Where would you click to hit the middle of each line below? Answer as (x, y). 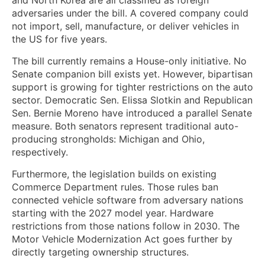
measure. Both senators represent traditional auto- (125, 126)
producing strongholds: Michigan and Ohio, (108, 139)
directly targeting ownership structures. (100, 252)
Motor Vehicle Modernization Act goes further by (122, 239)
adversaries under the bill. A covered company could (130, 13)
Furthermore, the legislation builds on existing (114, 174)
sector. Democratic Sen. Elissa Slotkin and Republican (132, 100)
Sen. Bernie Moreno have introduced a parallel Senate (132, 113)
